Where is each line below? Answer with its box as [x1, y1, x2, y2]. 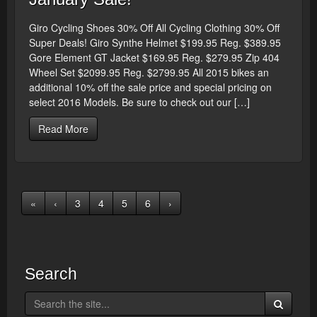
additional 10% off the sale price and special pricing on [29, 80, 272, 94]
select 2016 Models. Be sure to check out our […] [29, 95, 250, 109]
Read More [38, 122, 88, 136]
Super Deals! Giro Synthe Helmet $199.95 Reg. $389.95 [29, 35, 281, 50]
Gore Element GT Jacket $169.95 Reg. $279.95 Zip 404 [29, 50, 279, 64]
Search [25, 265, 77, 283]
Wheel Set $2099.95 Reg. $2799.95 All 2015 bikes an [29, 65, 269, 79]
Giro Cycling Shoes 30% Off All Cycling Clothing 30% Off [29, 21, 279, 35]
